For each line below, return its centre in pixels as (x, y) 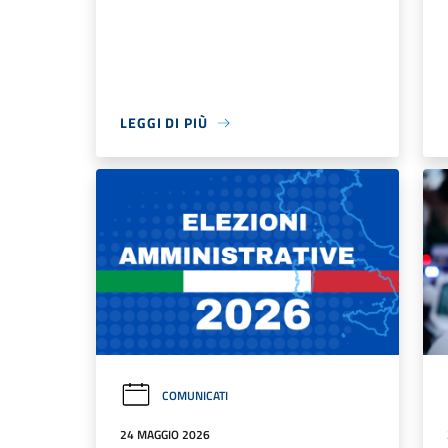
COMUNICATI (195, 395)
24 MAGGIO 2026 (165, 434)
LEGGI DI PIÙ (164, 123)
